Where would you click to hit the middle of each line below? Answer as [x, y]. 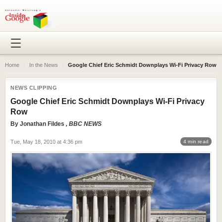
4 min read [196, 141]
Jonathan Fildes [42, 124]
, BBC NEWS [84, 124]
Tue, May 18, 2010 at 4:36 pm [46, 141]
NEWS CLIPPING [34, 88]
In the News [44, 65]
